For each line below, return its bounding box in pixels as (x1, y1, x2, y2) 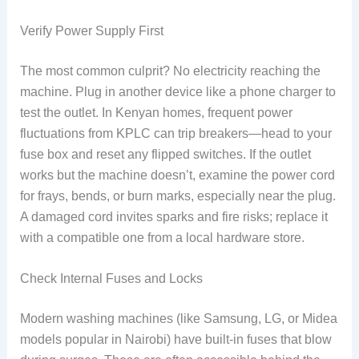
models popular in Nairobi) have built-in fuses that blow (19, 333, 332, 347)
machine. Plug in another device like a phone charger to (19, 84, 336, 99)
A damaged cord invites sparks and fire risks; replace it (19, 209, 328, 224)
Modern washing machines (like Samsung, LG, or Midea (19, 312, 337, 326)
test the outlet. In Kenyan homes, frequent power (19, 105, 292, 119)
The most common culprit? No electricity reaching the (19, 63, 321, 78)
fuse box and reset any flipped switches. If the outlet (19, 147, 311, 161)
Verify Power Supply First (19, 23, 163, 38)
